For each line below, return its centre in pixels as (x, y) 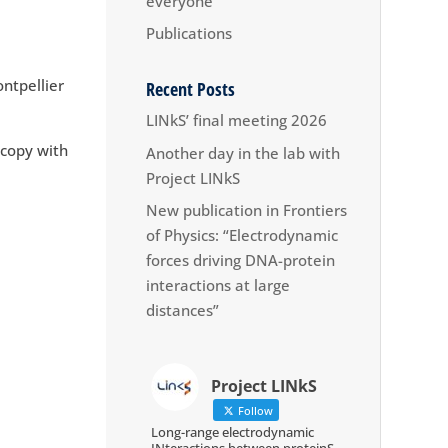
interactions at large (217, 285)
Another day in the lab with (242, 152)
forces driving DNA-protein (240, 260)
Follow (253, 410)
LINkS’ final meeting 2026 (236, 120)
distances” (182, 310)
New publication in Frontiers (246, 210)
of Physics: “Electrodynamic (241, 235)
